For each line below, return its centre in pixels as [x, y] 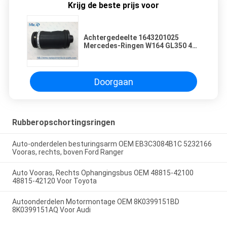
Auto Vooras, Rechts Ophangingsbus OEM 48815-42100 [103, 173]
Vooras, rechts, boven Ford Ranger [68, 152]
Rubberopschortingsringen [63, 123]
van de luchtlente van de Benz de [138, 54]
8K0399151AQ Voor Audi [51, 210]
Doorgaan [113, 82]
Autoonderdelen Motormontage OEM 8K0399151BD [96, 201]
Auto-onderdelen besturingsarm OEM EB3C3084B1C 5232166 [112, 144]
